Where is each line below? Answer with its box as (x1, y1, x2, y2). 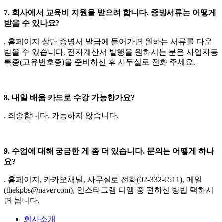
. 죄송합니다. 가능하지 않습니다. (4, 111, 119, 120)
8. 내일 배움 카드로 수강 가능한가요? (4, 93, 135, 102)
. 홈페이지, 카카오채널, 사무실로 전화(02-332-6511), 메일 (4, 175, 202, 184)
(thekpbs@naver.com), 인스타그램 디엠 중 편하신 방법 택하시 (4, 185, 214, 194)
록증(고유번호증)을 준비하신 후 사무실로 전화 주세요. (4, 57, 195, 66)
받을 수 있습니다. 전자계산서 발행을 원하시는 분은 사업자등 (4, 47, 218, 56)
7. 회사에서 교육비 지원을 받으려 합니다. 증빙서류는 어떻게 (4, 8, 216, 17)
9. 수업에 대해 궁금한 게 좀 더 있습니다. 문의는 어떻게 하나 (4, 146, 214, 155)
